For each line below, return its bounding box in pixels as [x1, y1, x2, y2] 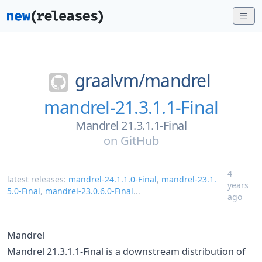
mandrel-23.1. [161, 173, 216, 185]
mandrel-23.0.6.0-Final [45, 185, 133, 196]
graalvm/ [75, 68, 145, 92]
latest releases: [7, 173, 68, 185]
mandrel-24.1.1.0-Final [68, 173, 157, 185]
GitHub [120, 132, 159, 149]
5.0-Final [7, 185, 40, 196]
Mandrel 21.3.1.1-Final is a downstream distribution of [7, 244, 246, 258]
